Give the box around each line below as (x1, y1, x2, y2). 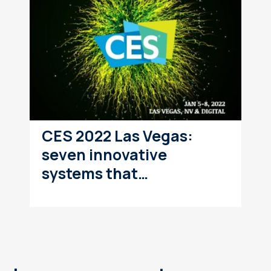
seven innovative (42, 144, 167, 166)
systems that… (42, 163, 148, 184)
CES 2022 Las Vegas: (42, 125, 193, 147)
